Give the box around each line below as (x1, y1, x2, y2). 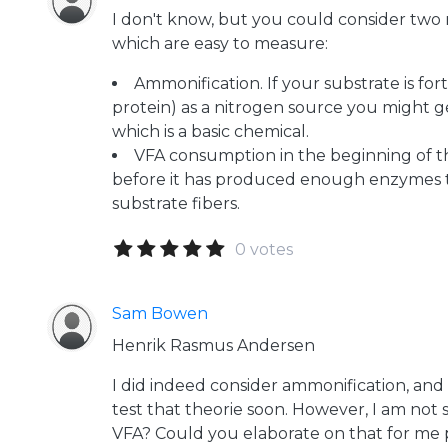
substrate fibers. (112, 194, 240, 213)
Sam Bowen (112, 304, 208, 323)
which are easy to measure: (112, 34, 328, 53)
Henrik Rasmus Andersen (112, 336, 315, 355)
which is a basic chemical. (112, 122, 309, 141)
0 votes (235, 240, 293, 259)
